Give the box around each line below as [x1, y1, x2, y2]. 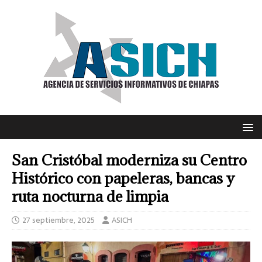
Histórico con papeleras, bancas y [12, 168, 235, 188]
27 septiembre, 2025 [22, 214, 95, 226]
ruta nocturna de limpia [12, 187, 168, 206]
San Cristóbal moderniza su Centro [12, 150, 247, 170]
